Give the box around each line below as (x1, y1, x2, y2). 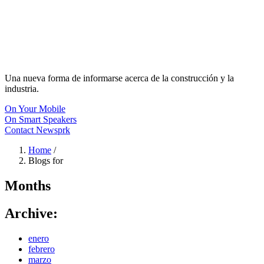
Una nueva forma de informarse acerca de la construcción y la (5, 73, 234, 83)
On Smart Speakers (5, 114, 77, 124)
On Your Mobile (5, 104, 65, 114)
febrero (28, 243, 55, 254)
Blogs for (28, 156, 63, 166)
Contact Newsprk (5, 125, 70, 135)
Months (5, 177, 51, 193)
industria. (5, 84, 39, 94)
